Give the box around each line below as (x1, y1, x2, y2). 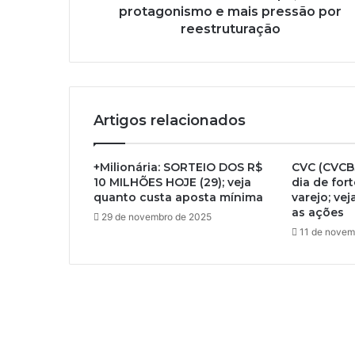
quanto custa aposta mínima (94, 190, 263, 205)
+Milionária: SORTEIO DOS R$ (94, 160, 262, 175)
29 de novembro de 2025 (101, 211, 212, 223)
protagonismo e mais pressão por (119, 4, 342, 20)
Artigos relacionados (94, 112, 246, 130)
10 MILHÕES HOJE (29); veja (94, 175, 251, 190)
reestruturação (180, 21, 281, 37)
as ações (291, 205, 344, 220)
